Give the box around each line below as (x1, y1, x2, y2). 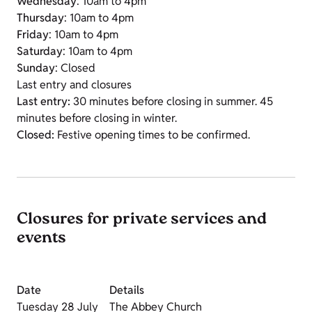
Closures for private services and (17, 208, 267, 233)
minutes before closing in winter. (17, 111, 177, 126)
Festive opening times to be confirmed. (54, 127, 250, 143)
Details (109, 283, 144, 298)
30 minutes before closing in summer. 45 (70, 94, 273, 109)
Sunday (17, 61, 55, 76)
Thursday (17, 10, 64, 26)
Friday (17, 27, 49, 42)
